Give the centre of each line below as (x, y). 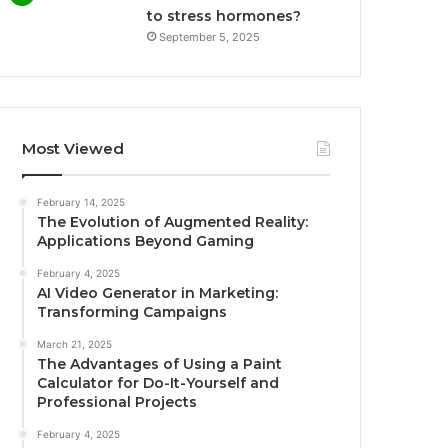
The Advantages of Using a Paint (160, 363)
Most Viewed (73, 148)
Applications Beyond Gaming (146, 240)
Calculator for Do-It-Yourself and (158, 382)
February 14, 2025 (81, 201)
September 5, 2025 (210, 36)
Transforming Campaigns (132, 311)
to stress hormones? (224, 15)
